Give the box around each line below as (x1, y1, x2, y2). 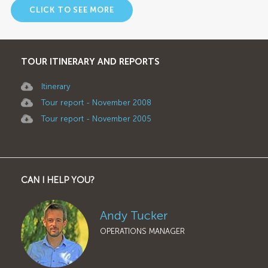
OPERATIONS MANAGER (100, 226, 185, 236)
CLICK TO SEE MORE (29, 5, 114, 14)
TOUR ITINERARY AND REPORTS (21, 56, 160, 67)
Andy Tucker (100, 208, 168, 223)
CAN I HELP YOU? (21, 174, 95, 185)
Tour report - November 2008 (41, 98, 151, 107)
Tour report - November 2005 (41, 114, 151, 123)
